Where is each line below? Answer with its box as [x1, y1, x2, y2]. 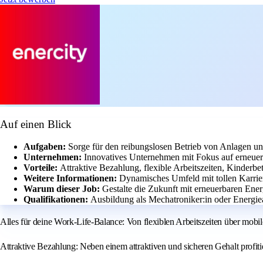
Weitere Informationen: [23, 173, 119, 184]
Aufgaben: [23, 141, 68, 152]
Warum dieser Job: [23, 184, 102, 194]
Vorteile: [23, 163, 60, 173]
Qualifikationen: [23, 194, 90, 205]
